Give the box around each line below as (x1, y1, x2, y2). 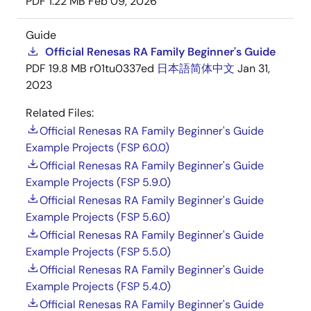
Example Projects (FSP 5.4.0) (26, 279, 171, 294)
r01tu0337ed (90, 61, 154, 76)
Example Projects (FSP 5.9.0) (26, 175, 171, 190)
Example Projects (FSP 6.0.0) (26, 140, 169, 155)
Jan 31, (237, 61, 270, 76)
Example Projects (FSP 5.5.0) (26, 244, 171, 260)
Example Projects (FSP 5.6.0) (26, 210, 170, 225)
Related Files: (26, 106, 94, 121)
